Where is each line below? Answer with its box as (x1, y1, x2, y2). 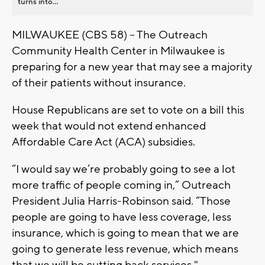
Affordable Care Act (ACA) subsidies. (12, 134, 195, 149)
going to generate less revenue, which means (12, 241, 238, 256)
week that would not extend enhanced (12, 118, 206, 133)
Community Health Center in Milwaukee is (12, 43, 225, 58)
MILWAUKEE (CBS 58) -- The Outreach (12, 27, 208, 42)
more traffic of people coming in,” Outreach (12, 177, 231, 192)
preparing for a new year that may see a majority (12, 59, 252, 74)
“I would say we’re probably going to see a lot (12, 161, 235, 176)
